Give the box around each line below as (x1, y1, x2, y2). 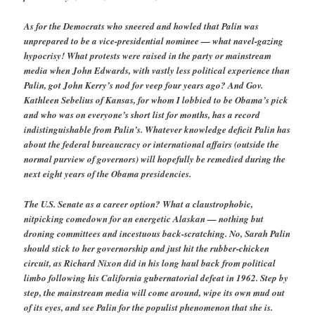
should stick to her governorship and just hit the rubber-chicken (24, 241, 270, 255)
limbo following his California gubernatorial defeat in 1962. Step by (24, 271, 289, 284)
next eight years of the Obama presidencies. (24, 167, 192, 181)
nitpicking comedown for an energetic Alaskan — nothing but (24, 212, 264, 225)
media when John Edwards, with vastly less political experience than (24, 64, 290, 77)
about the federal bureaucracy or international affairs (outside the (24, 138, 280, 151)
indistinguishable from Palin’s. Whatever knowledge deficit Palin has (24, 123, 291, 136)
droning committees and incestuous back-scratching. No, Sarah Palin (24, 226, 291, 240)
